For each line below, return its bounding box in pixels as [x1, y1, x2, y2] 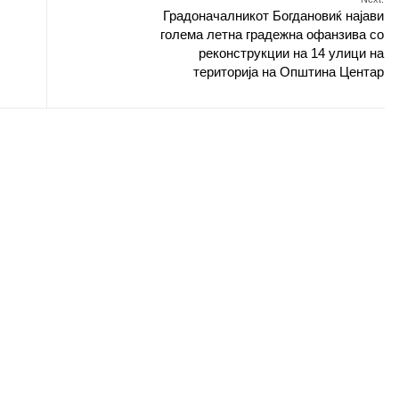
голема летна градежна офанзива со [160, 27, 384, 42]
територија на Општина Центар [193, 64, 384, 79]
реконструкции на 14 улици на [199, 45, 384, 61]
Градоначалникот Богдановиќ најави [163, 8, 384, 23]
